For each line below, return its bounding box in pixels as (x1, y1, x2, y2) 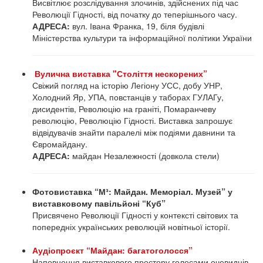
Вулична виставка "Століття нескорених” (35, 68, 207, 79)
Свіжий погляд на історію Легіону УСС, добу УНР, (32, 79, 222, 91)
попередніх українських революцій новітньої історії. (32, 221, 230, 232)
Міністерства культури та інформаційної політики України (32, 32, 252, 43)
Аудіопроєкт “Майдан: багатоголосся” (32, 244, 193, 256)
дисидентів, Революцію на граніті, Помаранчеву (32, 103, 216, 114)
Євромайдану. (32, 138, 87, 150)
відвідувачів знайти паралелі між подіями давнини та (32, 126, 235, 138)
